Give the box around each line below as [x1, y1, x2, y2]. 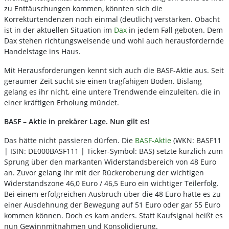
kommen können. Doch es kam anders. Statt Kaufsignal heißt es [4, 211, 223, 221]
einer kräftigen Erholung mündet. [4, 98, 121, 108]
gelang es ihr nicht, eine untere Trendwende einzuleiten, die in [4, 87, 220, 97]
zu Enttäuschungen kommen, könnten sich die [4, 4, 163, 14]
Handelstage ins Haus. [4, 47, 83, 57]
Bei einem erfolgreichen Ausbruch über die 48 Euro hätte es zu [4, 189, 221, 199]
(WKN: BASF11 [171, 135, 221, 146]
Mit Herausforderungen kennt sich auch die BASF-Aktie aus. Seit [4, 65, 224, 76]
